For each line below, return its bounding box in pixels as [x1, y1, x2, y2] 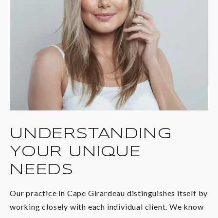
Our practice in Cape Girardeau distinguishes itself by [10, 188, 208, 198]
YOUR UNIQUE [10, 144, 141, 159]
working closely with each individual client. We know [10, 201, 204, 211]
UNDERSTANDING [10, 126, 172, 141]
